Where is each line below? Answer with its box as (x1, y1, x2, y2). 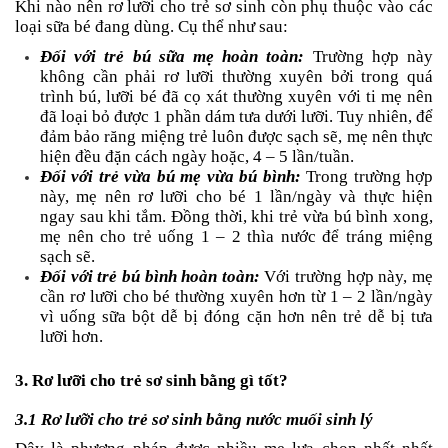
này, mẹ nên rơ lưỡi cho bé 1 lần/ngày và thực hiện (40, 186, 433, 206)
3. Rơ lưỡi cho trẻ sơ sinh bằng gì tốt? (15, 370, 288, 390)
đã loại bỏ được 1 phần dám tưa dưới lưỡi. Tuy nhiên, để (40, 106, 433, 126)
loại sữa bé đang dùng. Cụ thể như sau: (15, 16, 288, 36)
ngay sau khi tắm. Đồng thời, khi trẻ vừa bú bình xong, (40, 206, 433, 226)
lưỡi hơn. (40, 326, 103, 346)
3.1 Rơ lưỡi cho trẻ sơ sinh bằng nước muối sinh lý (15, 409, 373, 429)
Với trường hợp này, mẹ (259, 266, 434, 286)
